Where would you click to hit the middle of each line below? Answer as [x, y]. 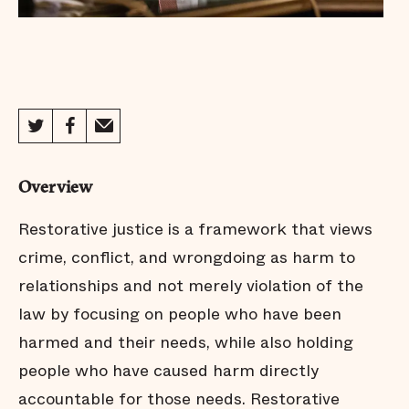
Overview [56, 189]
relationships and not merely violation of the [191, 286]
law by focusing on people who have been [180, 314]
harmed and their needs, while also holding [186, 342]
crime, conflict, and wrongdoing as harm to [187, 257]
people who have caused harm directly [168, 371]
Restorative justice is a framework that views [195, 229]
